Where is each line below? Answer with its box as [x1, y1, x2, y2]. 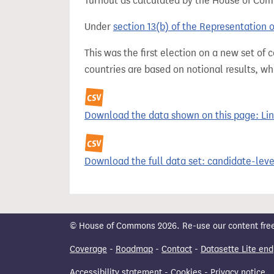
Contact [161, 244, 192, 254]
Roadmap [116, 244, 153, 254]
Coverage [70, 244, 107, 254]
